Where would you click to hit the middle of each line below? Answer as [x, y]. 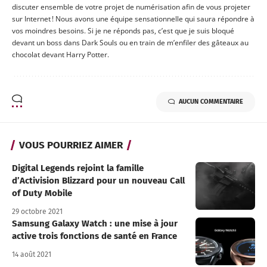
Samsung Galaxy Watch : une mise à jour [95, 224]
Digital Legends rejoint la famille [78, 168]
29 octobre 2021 [37, 212]
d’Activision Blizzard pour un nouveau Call [98, 181]
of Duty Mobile [42, 193]
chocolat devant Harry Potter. [60, 55]
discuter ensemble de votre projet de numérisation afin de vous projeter [131, 7]
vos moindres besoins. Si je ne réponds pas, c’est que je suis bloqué [123, 31]
